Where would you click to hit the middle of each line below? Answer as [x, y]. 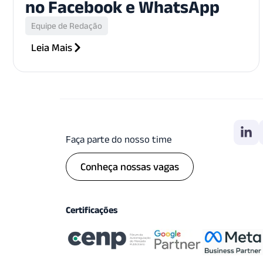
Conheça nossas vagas [130, 166]
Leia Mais [52, 47]
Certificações [92, 210]
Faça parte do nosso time [119, 139]
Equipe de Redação [67, 25]
